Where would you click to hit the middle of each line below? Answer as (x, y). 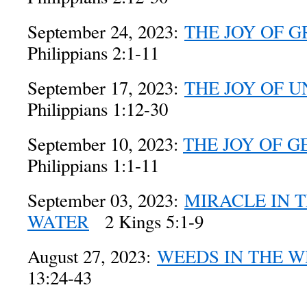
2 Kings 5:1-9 (146, 221)
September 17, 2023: (106, 88)
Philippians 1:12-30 (98, 109)
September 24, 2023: (106, 32)
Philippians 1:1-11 (93, 165)
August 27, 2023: (92, 256)
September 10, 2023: (105, 144)
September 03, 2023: (106, 200)
